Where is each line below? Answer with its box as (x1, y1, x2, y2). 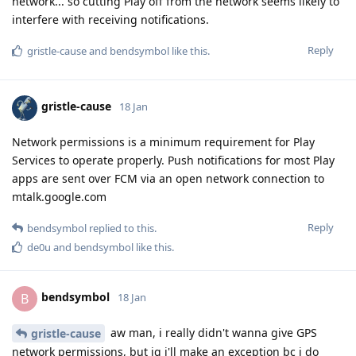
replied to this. (87, 220, 157, 235)
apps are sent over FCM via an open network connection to (12, 170, 324, 186)
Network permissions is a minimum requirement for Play (12, 133, 315, 149)
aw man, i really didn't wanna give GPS (107, 324, 317, 340)
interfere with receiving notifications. (12, 11, 209, 27)
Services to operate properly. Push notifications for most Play (12, 152, 335, 168)
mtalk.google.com (12, 188, 106, 204)
